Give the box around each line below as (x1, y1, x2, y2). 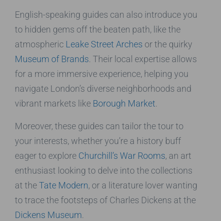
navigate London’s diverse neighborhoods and (15, 83, 191, 94)
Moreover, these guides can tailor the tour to (15, 120, 184, 131)
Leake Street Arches (66, 38, 143, 49)
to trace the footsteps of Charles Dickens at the (15, 194, 196, 205)
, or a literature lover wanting (88, 180, 197, 190)
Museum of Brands (15, 53, 89, 64)
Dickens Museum (15, 209, 82, 220)
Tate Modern (39, 180, 88, 190)
